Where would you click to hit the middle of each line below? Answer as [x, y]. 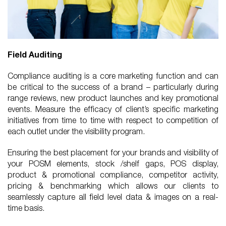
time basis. [26, 208]
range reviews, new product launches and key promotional [113, 98]
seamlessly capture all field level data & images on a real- [113, 196]
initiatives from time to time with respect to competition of [113, 120]
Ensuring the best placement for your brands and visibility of [113, 152]
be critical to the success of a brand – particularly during [113, 87]
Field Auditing [35, 54]
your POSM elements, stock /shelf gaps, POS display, [113, 163]
